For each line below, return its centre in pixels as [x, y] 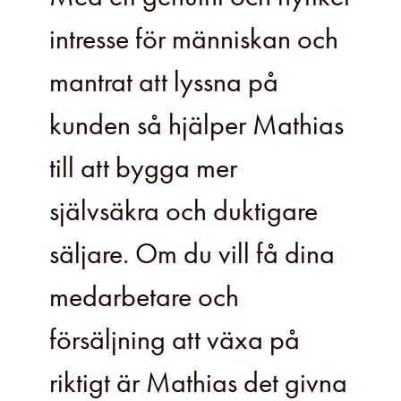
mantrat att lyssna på [164, 82]
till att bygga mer [143, 168]
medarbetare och [144, 297]
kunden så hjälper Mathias [196, 125]
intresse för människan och [194, 39]
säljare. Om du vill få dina [192, 254]
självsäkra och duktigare [183, 211]
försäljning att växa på [175, 340]
